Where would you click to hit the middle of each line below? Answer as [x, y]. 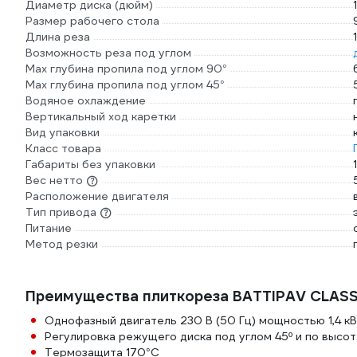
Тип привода [61, 212]
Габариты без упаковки [90, 164]
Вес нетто [54, 180]
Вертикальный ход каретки [101, 116]
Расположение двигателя [97, 196]
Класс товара [63, 148]
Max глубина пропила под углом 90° [126, 69]
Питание [49, 228]
